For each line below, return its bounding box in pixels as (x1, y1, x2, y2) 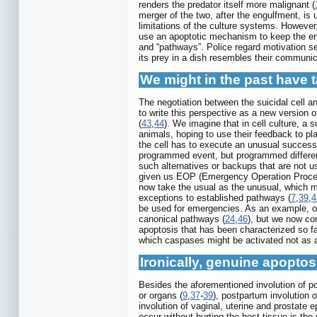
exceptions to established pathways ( (139, 192, 291, 204)
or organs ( (139, 290, 183, 301)
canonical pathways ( (139, 214, 225, 225)
